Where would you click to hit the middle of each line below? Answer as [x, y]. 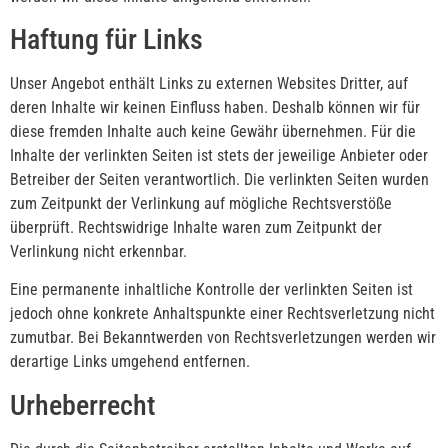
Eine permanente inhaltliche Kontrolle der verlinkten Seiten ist [211, 290]
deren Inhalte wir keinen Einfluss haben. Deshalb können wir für [215, 107]
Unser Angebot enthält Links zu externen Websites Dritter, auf [209, 83]
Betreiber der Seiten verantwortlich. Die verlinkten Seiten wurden [219, 179]
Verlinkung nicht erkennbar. [98, 251]
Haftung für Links [106, 39]
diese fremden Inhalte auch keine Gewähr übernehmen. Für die [213, 131]
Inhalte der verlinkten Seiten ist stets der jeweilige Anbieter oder [219, 155]
